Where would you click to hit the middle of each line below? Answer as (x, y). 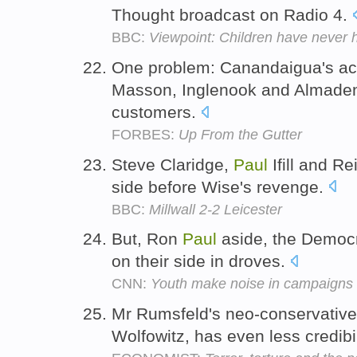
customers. (156, 112)
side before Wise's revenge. (220, 186)
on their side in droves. (201, 261)
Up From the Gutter (240, 134)
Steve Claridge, (173, 164)
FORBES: (145, 134)
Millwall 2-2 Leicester (216, 209)
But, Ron (147, 239)
